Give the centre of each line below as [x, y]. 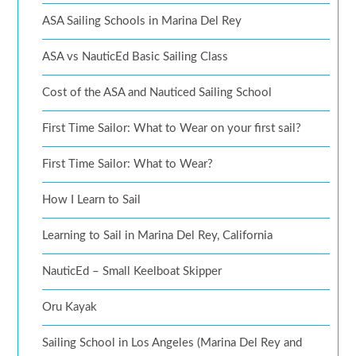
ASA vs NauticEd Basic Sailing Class [135, 57]
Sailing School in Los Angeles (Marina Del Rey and [172, 343]
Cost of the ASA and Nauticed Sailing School [157, 93]
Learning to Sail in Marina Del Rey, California [158, 236]
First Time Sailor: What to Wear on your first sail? [172, 129]
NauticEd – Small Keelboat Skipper [132, 272]
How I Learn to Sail [92, 200]
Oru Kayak [70, 308]
